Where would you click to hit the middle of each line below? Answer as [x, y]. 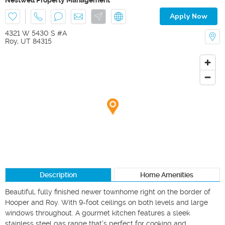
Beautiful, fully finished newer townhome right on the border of [108, 192]
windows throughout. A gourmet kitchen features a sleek [97, 213]
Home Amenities [167, 175]
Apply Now [189, 16]
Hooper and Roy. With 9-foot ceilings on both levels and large [106, 202]
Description [58, 175]
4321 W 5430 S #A [36, 33]
